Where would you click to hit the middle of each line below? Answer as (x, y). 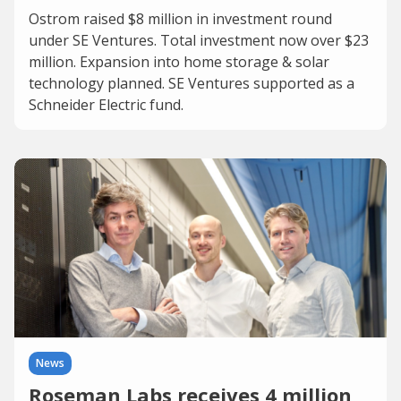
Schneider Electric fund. (106, 105)
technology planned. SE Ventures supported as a (192, 83)
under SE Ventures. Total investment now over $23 (199, 40)
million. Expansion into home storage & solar (179, 62)
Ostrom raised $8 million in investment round (180, 19)
